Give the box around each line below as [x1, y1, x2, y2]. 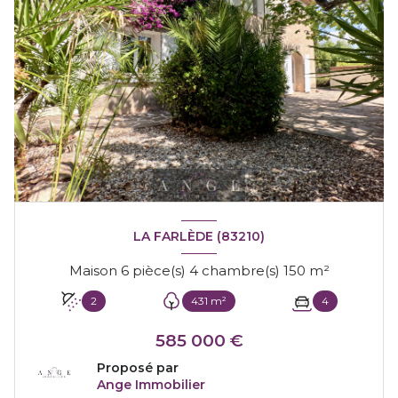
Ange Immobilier [97, 376, 205, 393]
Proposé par [97, 359, 179, 376]
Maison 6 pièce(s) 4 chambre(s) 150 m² [308, 261, 330, 279]
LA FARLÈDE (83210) [133, 228, 265, 245]
